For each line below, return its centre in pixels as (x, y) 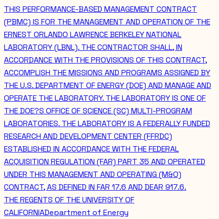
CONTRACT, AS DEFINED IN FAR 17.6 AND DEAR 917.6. (95, 187)
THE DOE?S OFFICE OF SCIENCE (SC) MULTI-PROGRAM (98, 111)
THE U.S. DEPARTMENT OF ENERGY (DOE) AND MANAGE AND (108, 86)
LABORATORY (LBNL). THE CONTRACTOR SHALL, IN (93, 47)
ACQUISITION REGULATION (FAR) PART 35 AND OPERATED (105, 162)
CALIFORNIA (24, 213)
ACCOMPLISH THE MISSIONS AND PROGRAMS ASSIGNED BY (107, 73)
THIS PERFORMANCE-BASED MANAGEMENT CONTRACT (100, 9)
